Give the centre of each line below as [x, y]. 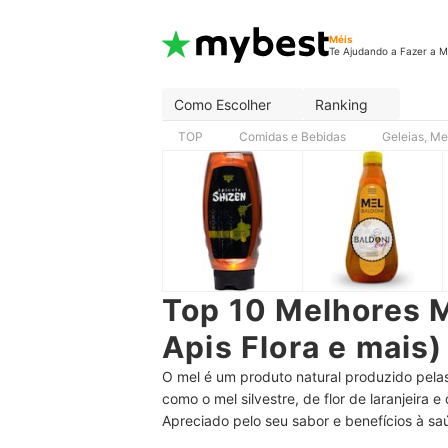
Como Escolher [222, 104]
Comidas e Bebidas [292, 136]
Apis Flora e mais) [302, 347]
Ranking [341, 104]
